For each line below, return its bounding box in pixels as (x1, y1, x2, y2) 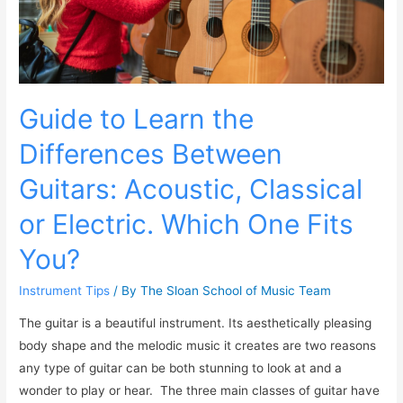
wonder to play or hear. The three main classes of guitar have (19, 382, 381, 398)
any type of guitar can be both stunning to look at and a (19, 360, 343, 375)
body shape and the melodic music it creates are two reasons (19, 337, 377, 353)
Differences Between (19, 138, 283, 171)
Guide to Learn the (19, 103, 255, 136)
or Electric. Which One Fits (19, 208, 354, 241)
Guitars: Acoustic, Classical (19, 173, 363, 206)
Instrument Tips (19, 283, 111, 299)
